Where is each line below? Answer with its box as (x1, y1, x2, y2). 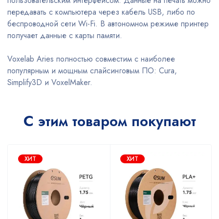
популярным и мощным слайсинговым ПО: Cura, (7, 65, 177, 77)
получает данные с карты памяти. (7, 30, 122, 42)
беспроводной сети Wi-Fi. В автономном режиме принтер (7, 18, 209, 30)
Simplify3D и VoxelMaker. (7, 77, 92, 88)
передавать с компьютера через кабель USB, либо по (7, 6, 195, 18)
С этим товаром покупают (23, 110, 196, 132)
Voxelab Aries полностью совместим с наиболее (7, 53, 175, 65)
